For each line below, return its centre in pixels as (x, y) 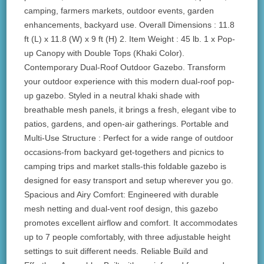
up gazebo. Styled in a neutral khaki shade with (112, 95)
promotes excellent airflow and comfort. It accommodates (131, 223)
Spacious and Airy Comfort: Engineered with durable (122, 194)
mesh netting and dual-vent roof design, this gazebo (121, 209)
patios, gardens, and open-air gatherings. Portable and (127, 124)
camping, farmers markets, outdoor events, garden (119, 11)
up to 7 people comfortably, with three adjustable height (128, 237)
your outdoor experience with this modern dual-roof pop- (130, 81)
